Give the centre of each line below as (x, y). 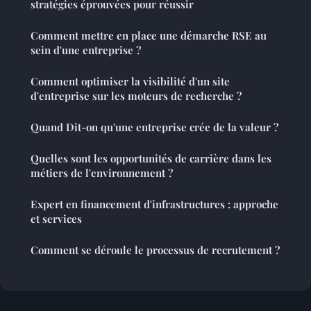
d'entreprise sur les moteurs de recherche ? (136, 95)
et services (56, 218)
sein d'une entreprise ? (86, 50)
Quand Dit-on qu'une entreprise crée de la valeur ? (154, 127)
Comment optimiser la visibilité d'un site (130, 81)
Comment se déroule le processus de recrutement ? (155, 250)
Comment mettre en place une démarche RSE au (149, 35)
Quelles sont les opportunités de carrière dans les (151, 158)
